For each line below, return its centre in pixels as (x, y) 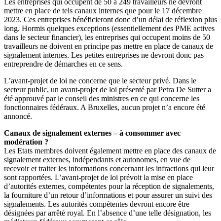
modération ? (26, 142)
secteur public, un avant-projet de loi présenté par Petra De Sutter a (108, 89)
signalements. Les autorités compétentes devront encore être (97, 204)
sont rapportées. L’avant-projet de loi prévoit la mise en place (98, 177)
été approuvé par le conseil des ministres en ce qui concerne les (102, 98)
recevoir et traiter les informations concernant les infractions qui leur (109, 168)
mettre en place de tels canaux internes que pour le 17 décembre (103, 10)
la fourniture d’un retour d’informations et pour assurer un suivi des (108, 195)
